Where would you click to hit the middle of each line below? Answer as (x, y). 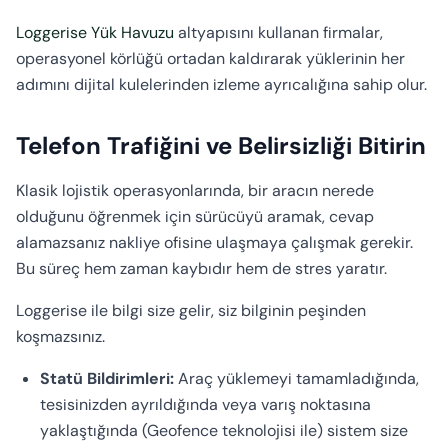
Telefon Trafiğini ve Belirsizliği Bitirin (221, 145)
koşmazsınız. (60, 336)
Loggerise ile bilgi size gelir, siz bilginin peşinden (191, 310)
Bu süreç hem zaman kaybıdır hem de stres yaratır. (201, 268)
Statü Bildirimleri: (107, 378)
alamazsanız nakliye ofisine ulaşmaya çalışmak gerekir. (214, 242)
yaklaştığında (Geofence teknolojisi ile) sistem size (224, 430)
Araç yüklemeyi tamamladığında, (296, 378)
